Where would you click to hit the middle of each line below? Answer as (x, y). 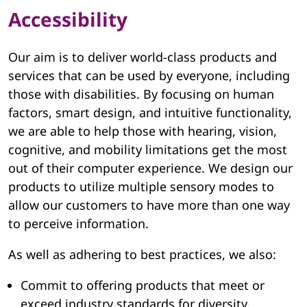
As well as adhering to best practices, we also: (142, 255)
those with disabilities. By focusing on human (141, 94)
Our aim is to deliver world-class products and (143, 57)
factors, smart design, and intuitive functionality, (150, 113)
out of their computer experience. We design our (150, 168)
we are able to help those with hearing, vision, (143, 131)
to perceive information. (78, 224)
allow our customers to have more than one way (149, 205)
